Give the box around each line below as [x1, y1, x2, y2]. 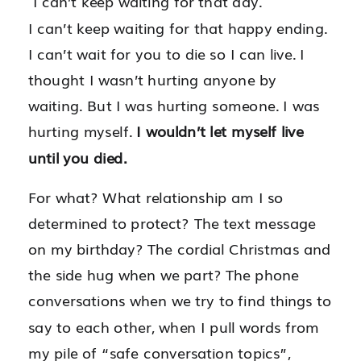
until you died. [28, 146, 127, 168]
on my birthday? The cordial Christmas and [28, 238, 331, 259]
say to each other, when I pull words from [28, 315, 320, 338]
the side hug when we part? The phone [28, 263, 299, 286]
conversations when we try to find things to [28, 289, 332, 312]
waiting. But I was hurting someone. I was [28, 94, 320, 117]
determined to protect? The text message [28, 212, 316, 234]
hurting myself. [28, 120, 137, 143]
